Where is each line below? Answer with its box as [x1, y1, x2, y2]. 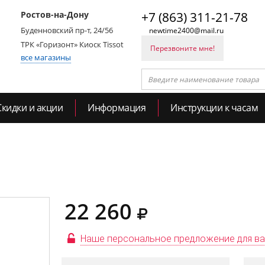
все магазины [21, 52, 71, 63]
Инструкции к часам [170, 101, 258, 114]
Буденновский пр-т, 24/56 [21, 25, 113, 35]
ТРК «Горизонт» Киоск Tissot [21, 39, 124, 50]
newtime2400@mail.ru [149, 25, 224, 35]
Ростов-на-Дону [21, 9, 89, 20]
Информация [88, 101, 146, 114]
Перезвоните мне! [150, 43, 215, 53]
